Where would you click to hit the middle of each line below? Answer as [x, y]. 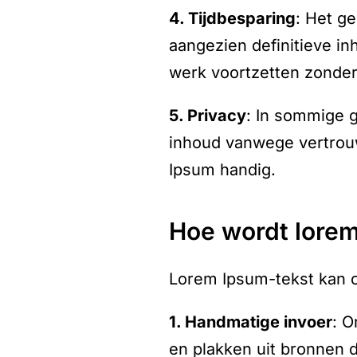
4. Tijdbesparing [232, 18]
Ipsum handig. [222, 170]
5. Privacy [208, 116]
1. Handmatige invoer [251, 322]
